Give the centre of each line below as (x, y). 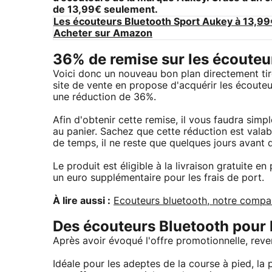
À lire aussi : (82, 201)
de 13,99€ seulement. (105, 10)
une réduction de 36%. (104, 97)
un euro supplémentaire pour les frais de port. (158, 178)
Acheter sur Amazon (103, 34)
